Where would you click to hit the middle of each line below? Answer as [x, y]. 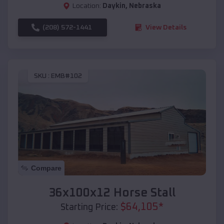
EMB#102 [66, 76]
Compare [46, 168]
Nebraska [145, 6]
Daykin [114, 6]
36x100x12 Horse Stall [112, 193]
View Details [166, 27]
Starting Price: [89, 207]
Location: [87, 6]
